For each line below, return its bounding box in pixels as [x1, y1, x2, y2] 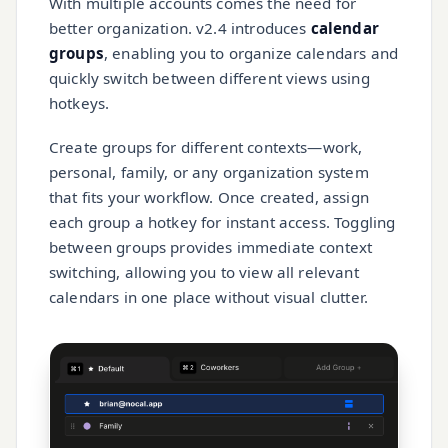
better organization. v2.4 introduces [49, 18, 311, 39]
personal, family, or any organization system [49, 162, 369, 183]
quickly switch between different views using [49, 68, 370, 89]
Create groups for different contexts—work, [49, 137, 363, 158]
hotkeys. [49, 93, 110, 114]
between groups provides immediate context [49, 237, 373, 258]
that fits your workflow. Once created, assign [49, 187, 369, 208]
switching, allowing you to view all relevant [49, 262, 359, 283]
